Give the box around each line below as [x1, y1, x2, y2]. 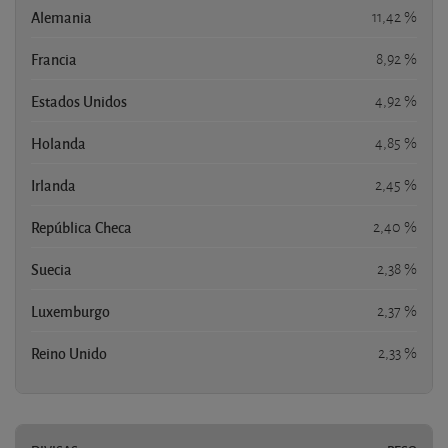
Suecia [31, 258, 72, 279]
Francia [31, 48, 77, 69]
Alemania [31, 6, 92, 27]
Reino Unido [31, 342, 107, 363]
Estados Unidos [31, 90, 127, 111]
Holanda [31, 132, 86, 153]
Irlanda [31, 174, 76, 195]
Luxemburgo [31, 300, 110, 321]
